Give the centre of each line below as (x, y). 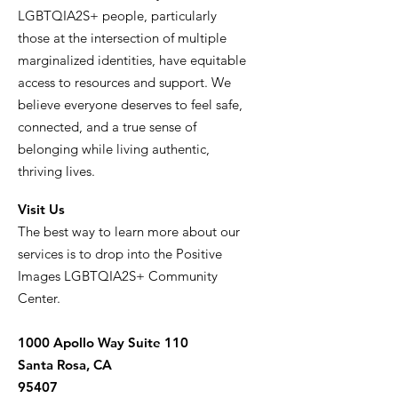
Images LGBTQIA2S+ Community (118, 276)
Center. (39, 298)
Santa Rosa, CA (65, 365)
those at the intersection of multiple (122, 38)
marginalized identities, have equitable (132, 60)
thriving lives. (56, 171)
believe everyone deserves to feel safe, (130, 104)
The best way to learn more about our (129, 231)
